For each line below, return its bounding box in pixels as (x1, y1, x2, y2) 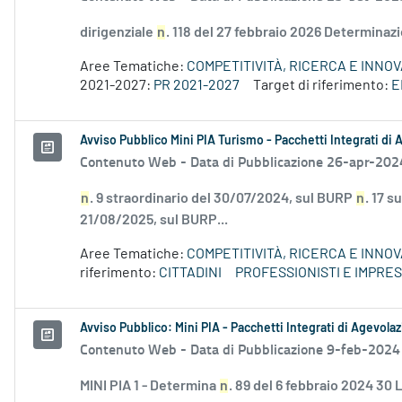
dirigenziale (80, 25, 156, 40)
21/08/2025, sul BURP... (80, 213, 228, 228)
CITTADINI (159, 266, 222, 281)
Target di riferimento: (253, 78, 391, 93)
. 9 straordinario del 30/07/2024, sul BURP (90, 191, 355, 206)
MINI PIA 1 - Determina (80, 379, 219, 394)
